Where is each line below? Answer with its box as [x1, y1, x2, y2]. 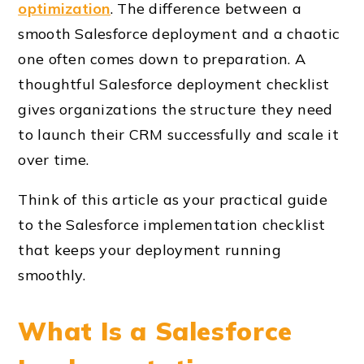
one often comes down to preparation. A [18, 50, 306, 69]
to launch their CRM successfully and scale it [18, 125, 340, 145]
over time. [18, 150, 89, 170]
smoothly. [18, 266, 85, 285]
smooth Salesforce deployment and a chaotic [18, 24, 340, 44]
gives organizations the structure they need [18, 100, 333, 119]
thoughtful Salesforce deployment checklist [18, 75, 330, 94]
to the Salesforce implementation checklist [18, 215, 326, 235]
